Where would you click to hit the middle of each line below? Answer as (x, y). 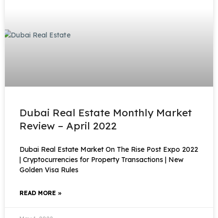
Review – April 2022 (68, 126)
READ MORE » (41, 193)
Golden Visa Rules (49, 170)
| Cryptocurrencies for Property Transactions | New (101, 160)
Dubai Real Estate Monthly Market (106, 112)
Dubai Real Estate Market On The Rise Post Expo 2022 (109, 149)
